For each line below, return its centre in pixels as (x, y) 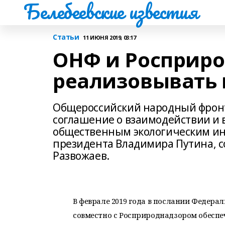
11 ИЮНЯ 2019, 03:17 (109, 37)
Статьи (66, 37)
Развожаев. (81, 156)
